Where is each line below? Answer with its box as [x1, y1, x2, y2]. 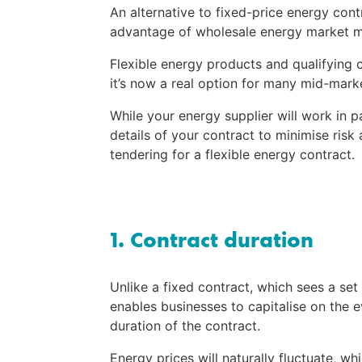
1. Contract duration [110, 227, 314, 254]
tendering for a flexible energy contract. [110, 146, 355, 163]
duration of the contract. [110, 318, 260, 335]
